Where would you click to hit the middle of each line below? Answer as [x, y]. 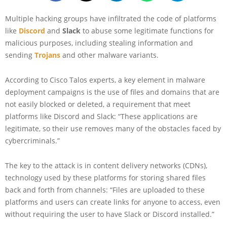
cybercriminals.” [32, 140]
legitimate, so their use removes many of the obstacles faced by [113, 128]
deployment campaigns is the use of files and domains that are [112, 92]
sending [20, 55]
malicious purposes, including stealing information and [99, 43]
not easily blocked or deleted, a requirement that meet [98, 104]
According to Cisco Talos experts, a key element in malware [105, 80]
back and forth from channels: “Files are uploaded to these [105, 190]
